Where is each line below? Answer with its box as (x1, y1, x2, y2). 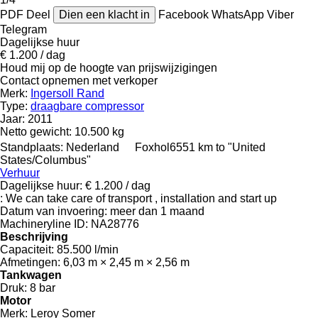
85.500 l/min (57, 243, 119, 256)
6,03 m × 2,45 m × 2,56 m (63, 256, 190, 268)
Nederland (66, 141, 119, 153)
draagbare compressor (31, 99, 144, 112)
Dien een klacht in (59, 8, 150, 21)
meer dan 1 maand (110, 204, 204, 217)
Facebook (158, 8, 212, 21)
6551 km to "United (170, 141, 265, 153)
